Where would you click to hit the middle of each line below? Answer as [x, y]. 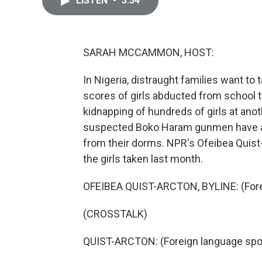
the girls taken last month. [143, 159]
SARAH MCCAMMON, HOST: [149, 52]
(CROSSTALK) [115, 214]
